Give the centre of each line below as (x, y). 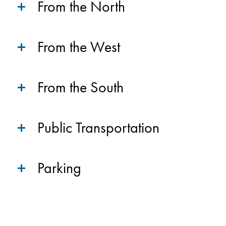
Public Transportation (98, 128)
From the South (80, 87)
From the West (79, 47)
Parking (59, 168)
